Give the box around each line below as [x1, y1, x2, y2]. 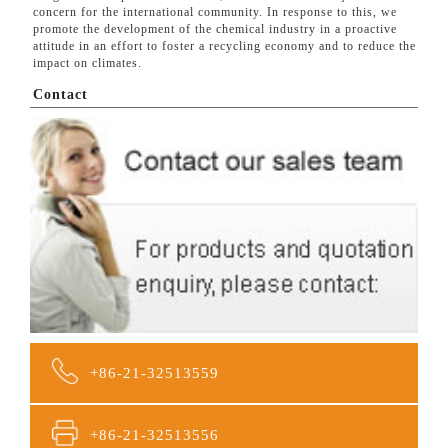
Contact [33, 87, 88, 102]
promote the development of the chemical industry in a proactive [33, 22, 397, 36]
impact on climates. [33, 56, 142, 70]
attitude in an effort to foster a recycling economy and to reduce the [33, 39, 416, 53]
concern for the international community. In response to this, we [33, 5, 397, 19]
